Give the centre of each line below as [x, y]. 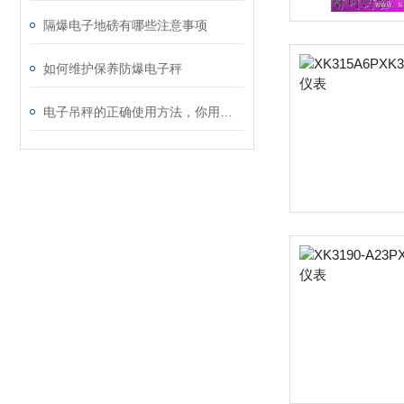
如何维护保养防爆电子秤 [113, 69]
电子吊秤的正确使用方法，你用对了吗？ [226, 112]
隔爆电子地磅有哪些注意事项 [125, 25]
